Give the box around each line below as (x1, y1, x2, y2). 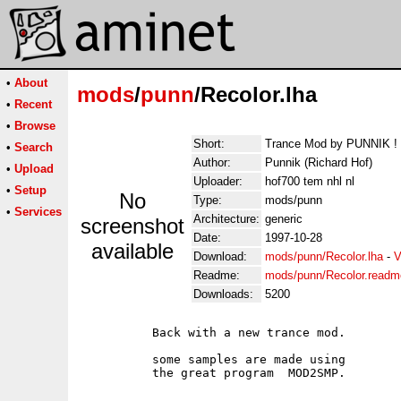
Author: (193, 156, 231, 169)
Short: (193, 137, 225, 150)
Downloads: (193, 287, 253, 301)
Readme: (193, 269, 240, 282)
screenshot (81, 214, 184, 238)
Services (14, 205, 62, 218)
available (91, 239, 174, 263)
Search (14, 141, 53, 154)
